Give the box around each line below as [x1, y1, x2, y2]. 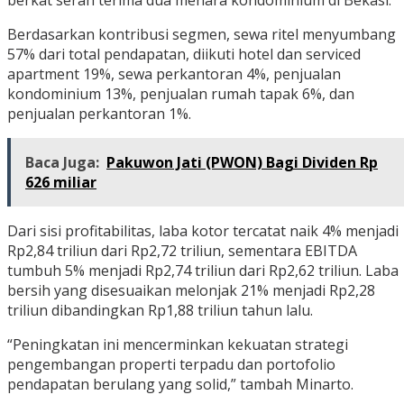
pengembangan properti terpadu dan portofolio [7, 354, 335, 375]
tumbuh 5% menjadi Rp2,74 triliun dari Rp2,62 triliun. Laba [7, 261, 399, 281]
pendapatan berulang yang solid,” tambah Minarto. [7, 374, 353, 395]
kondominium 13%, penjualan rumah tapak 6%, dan [7, 84, 354, 105]
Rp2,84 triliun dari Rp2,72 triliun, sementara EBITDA [7, 241, 357, 262]
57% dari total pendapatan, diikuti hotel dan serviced [7, 44, 361, 65]
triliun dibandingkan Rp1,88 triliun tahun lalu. [7, 300, 313, 321]
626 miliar [25, 172, 96, 193]
